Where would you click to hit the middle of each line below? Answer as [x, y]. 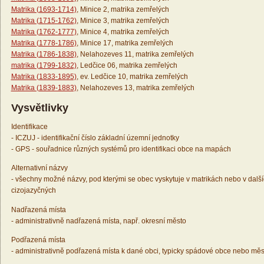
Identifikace [29, 127]
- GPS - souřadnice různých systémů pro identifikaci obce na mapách [121, 149]
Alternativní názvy [39, 168]
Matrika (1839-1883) [44, 88]
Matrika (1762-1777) [44, 32]
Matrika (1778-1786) [44, 43]
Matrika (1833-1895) [44, 77]
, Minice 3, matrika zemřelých [123, 21]
